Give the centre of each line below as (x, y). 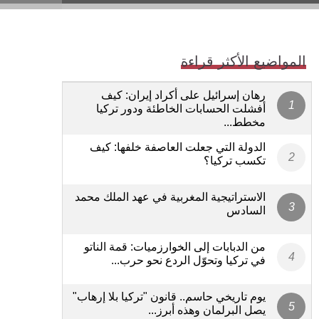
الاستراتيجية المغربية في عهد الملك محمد (170, 197)
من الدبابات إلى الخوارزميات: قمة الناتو (175, 246)
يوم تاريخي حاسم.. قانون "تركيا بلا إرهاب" (169, 296)
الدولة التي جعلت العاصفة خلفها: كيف (178, 147)
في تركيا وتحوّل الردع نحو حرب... (188, 260)
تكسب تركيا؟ (235, 160)
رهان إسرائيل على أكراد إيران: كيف (183, 95)
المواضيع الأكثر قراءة (244, 61)
